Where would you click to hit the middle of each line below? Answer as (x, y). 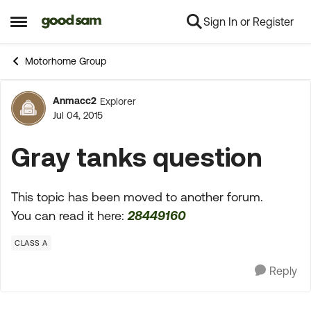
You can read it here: (69, 216)
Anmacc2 (75, 101)
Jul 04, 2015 (78, 115)
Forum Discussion (133, 116)
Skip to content (89, 22)
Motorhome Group (66, 61)
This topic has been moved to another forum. (137, 197)
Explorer (118, 101)
